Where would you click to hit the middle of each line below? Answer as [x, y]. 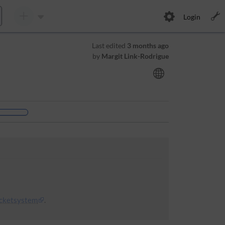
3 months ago [148, 45]
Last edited [109, 45]
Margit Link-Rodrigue [135, 56]
